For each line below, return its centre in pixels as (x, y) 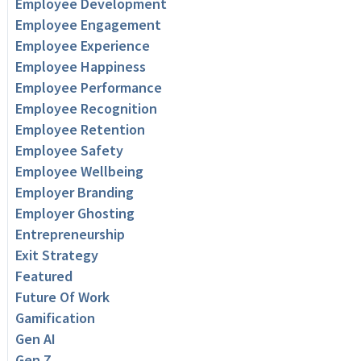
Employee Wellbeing (79, 171)
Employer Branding (74, 192)
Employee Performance (88, 87)
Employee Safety (69, 150)
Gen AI (35, 338)
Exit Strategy (56, 255)
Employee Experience (82, 45)
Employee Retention (80, 129)
